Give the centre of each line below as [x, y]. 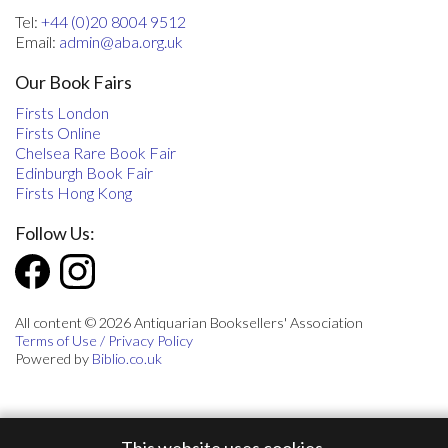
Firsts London [62, 113]
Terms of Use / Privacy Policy [104, 341]
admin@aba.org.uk [121, 42]
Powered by [53, 359]
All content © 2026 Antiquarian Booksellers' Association [189, 323]
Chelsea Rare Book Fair [95, 153]
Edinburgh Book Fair [84, 173]
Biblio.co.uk [127, 359]
